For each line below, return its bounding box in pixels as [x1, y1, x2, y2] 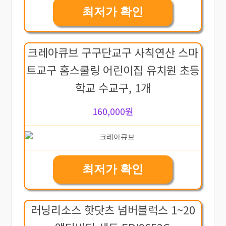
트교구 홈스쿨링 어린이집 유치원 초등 [26, 61, 200, 78]
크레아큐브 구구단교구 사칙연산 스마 [27, 43, 198, 60]
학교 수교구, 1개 [75, 79, 151, 95]
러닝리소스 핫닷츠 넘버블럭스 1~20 [30, 201, 195, 217]
